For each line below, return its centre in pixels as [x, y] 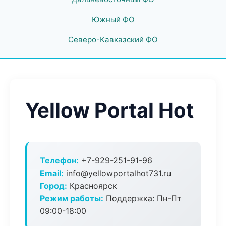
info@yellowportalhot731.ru [117, 173]
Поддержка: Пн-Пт [143, 198]
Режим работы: [72, 198]
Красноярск [92, 186]
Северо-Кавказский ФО [113, 40]
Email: [52, 173]
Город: [53, 186]
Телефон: [59, 160]
